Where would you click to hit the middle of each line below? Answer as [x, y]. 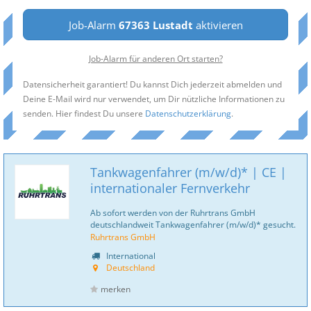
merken [116, 289]
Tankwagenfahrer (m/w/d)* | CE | [188, 172]
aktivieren [218, 25]
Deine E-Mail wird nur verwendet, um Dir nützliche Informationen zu [154, 99]
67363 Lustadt [155, 25]
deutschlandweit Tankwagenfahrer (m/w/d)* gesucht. [193, 224]
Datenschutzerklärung [188, 113]
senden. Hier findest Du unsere [84, 113]
